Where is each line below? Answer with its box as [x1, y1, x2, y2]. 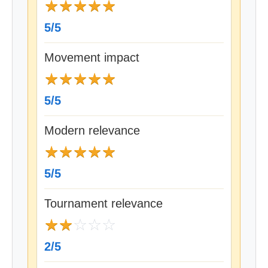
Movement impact [44, 51, 139, 64]
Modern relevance [44, 124, 140, 137]
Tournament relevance [44, 197, 163, 210]
